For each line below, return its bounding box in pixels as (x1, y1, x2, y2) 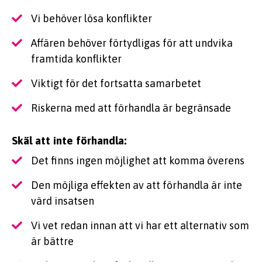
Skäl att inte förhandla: (12, 134, 126, 147)
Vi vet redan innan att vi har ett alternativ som (31, 219, 249, 232)
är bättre (31, 235, 74, 248)
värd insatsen (31, 195, 94, 208)
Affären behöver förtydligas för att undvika (31, 37, 233, 50)
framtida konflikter (31, 53, 122, 65)
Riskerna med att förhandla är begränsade (31, 102, 231, 115)
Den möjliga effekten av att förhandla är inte (31, 179, 242, 192)
